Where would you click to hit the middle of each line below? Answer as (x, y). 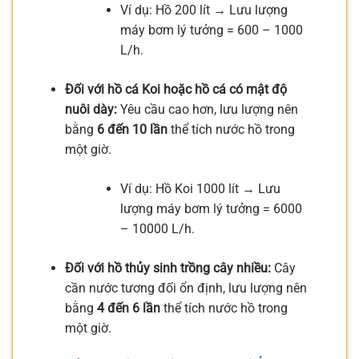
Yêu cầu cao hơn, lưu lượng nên (207, 109)
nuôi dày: (91, 109)
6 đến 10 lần (132, 129)
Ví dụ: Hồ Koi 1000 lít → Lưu (200, 188)
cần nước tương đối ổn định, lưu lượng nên (186, 288)
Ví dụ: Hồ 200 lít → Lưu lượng (204, 10)
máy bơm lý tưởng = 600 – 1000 (211, 30)
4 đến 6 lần (128, 308)
